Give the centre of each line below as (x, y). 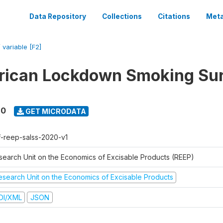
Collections (122, 16)
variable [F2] (22, 47)
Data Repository (58, 16)
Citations (174, 16)
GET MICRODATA (55, 111)
